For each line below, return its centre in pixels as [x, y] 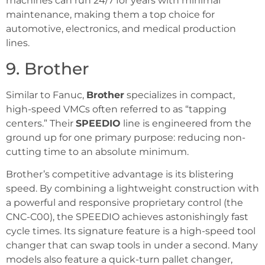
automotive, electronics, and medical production [121, 29]
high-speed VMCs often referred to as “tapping [116, 109]
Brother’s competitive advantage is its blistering [120, 174]
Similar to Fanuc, [46, 95]
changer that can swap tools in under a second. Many [132, 245]
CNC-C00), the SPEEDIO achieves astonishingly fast [127, 217]
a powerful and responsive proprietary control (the [125, 203]
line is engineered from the [186, 123]
